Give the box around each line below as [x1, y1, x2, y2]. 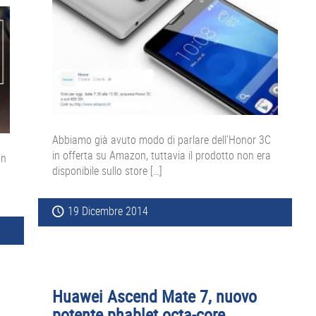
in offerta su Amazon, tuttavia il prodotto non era [52, 147, 271, 164]
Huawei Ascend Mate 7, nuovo [52, 285, 257, 308]
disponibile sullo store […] [52, 163, 162, 179]
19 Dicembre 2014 [68, 203, 148, 219]
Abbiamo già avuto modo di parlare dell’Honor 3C [52, 132, 271, 148]
